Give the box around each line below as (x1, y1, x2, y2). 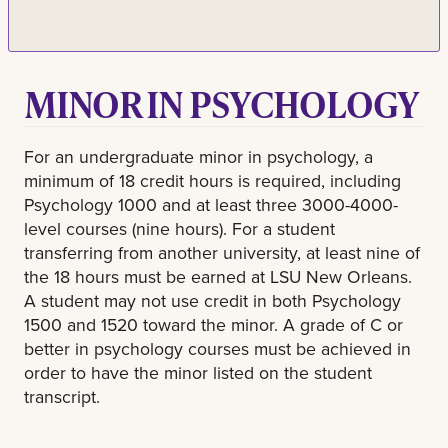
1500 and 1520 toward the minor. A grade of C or (24, 312, 403, 338)
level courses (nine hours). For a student (24, 216, 335, 242)
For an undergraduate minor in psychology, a (24, 144, 373, 170)
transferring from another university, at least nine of (24, 240, 420, 266)
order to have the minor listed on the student (24, 360, 372, 386)
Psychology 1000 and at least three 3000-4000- (24, 192, 398, 218)
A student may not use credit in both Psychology (24, 288, 401, 314)
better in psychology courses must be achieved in (24, 336, 411, 362)
